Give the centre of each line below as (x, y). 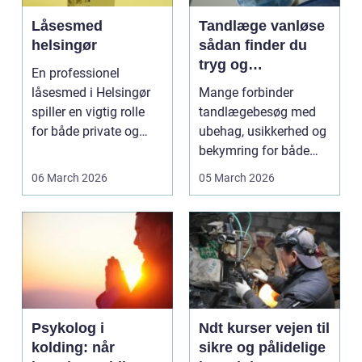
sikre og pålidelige (262, 348)
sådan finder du (253, 46)
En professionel (76, 74)
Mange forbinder (246, 93)
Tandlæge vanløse (262, 26)
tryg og (223, 65)
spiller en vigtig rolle (88, 112)
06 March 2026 (69, 178)
